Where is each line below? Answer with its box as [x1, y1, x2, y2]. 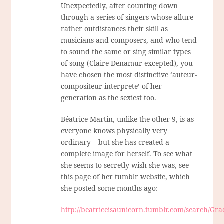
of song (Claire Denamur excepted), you [61, 58, 193, 68]
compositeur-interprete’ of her [61, 81, 162, 91]
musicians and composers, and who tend [61, 35, 197, 45]
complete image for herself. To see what [61, 149, 193, 159]
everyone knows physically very [61, 126, 168, 136]
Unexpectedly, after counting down [61, 1, 178, 11]
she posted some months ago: [61, 183, 158, 193]
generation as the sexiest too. [61, 93, 157, 103]
